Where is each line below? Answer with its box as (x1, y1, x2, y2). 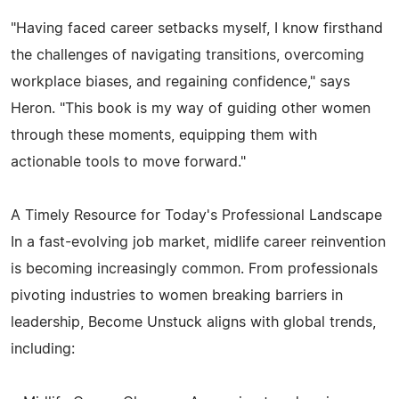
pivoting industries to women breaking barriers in (11, 288, 343, 303)
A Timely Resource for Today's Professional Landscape (11, 208, 382, 223)
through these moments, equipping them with (11, 127, 317, 142)
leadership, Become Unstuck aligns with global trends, (11, 314, 376, 330)
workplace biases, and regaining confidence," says (11, 74, 350, 89)
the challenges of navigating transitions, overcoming (11, 47, 364, 62)
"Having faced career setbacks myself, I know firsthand (11, 20, 383, 36)
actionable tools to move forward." (11, 154, 246, 169)
